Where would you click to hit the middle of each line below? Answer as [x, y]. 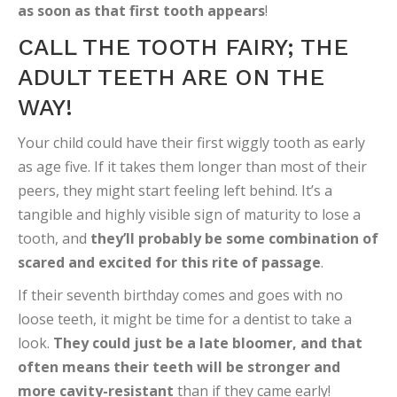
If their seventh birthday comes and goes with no [180, 295]
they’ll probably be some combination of [234, 238]
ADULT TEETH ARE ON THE [171, 77]
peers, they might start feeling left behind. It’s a [175, 191]
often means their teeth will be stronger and [179, 367]
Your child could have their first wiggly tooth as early [191, 143]
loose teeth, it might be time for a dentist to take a [185, 319]
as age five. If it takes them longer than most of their [192, 167]
